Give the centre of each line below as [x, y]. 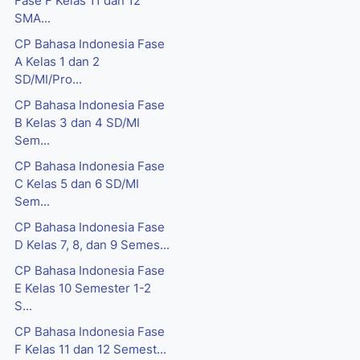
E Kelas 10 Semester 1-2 [83, 289]
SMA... [33, 19]
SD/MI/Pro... [48, 80]
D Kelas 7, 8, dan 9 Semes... [92, 245]
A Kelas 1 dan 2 [57, 62]
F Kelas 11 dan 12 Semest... [90, 350]
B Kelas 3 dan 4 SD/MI [77, 123]
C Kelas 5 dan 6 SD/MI [77, 184]
